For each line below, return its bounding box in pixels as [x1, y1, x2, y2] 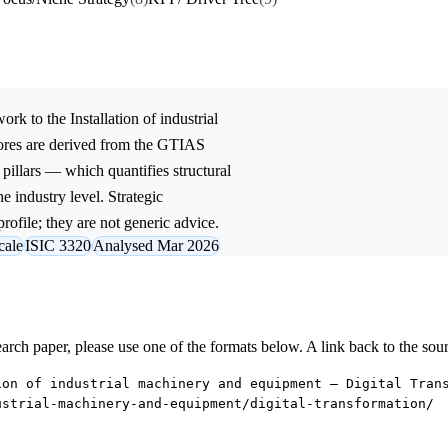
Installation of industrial [70, 110, 218, 128]
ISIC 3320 [25, 237, 91, 255]
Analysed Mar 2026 [93, 237, 219, 255]
